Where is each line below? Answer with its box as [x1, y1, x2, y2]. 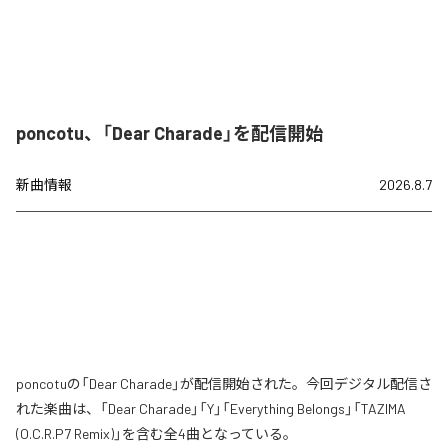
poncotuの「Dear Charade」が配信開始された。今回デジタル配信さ [16, 374, 432, 392]
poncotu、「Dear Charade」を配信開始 [16, 121, 323, 144]
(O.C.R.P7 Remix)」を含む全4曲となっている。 [16, 424, 297, 442]
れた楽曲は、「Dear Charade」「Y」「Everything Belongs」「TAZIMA [16, 399, 406, 417]
